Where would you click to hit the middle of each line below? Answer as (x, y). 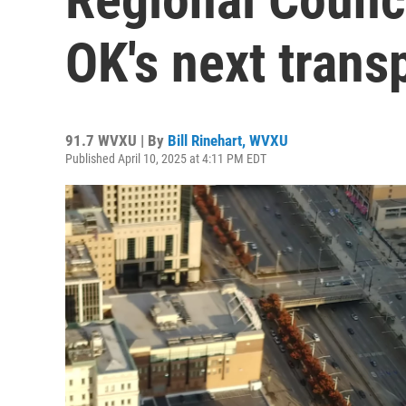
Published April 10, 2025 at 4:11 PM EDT (166, 159)
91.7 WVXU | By (116, 140)
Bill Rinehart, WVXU (228, 140)
